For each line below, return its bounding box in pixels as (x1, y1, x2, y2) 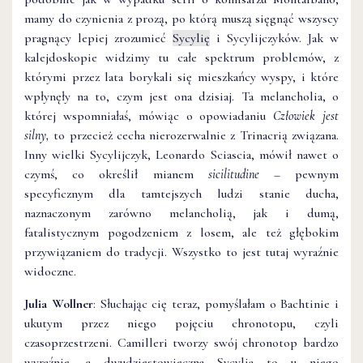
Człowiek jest (273, 107, 340, 124)
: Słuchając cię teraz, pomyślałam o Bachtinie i (92, 295, 339, 312)
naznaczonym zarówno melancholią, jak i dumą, (24, 204, 339, 221)
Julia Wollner (24, 295, 93, 312)
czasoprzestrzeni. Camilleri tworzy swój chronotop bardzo (24, 334, 339, 351)
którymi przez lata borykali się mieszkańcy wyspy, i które (24, 68, 339, 85)
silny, (24, 126, 54, 143)
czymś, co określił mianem (24, 165, 208, 182)
